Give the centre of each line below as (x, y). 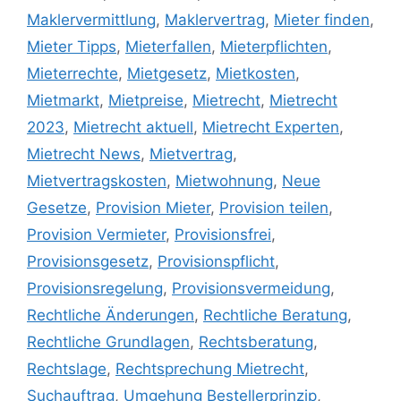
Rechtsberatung (256, 341)
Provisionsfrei (223, 234)
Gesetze (57, 207)
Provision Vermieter (96, 234)
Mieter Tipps (72, 46)
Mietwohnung (224, 180)
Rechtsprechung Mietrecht (210, 368)
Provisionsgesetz (88, 261)
